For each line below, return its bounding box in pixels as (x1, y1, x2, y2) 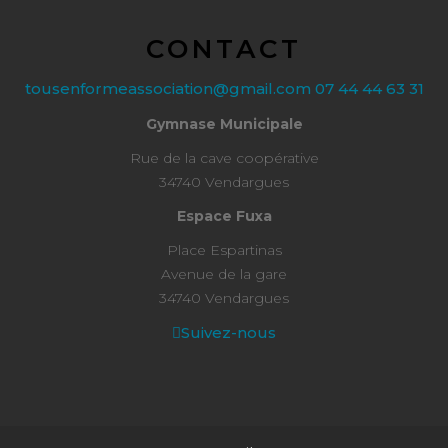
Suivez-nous (181, 323, 276, 342)
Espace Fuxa (176, 207, 272, 225)
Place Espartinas (166, 241, 282, 259)
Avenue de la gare (161, 265, 287, 283)
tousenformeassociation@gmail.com (24, 79, 315, 98)
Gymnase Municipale (145, 115, 303, 133)
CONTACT (146, 33, 302, 65)
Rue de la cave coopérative (129, 149, 319, 167)
